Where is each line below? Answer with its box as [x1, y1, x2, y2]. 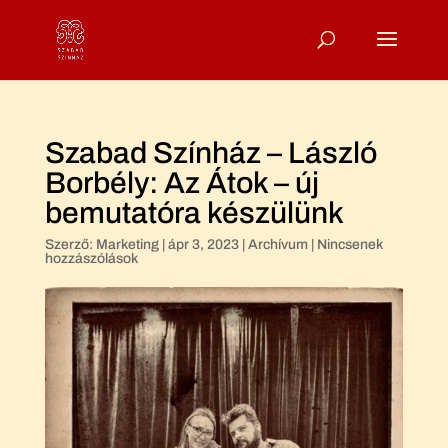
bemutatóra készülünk [44, 197, 344, 229]
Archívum [247, 237, 308, 252]
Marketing [95, 237, 159, 252]
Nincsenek [316, 237, 383, 252]
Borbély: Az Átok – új [44, 167, 319, 199]
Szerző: [44, 237, 96, 252]
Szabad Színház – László [44, 137, 377, 169]
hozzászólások [44, 251, 138, 266]
